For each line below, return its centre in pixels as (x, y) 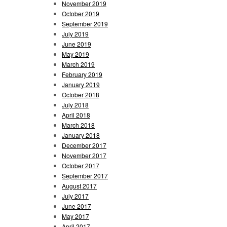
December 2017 (84, 145)
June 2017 (77, 206)
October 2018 (81, 94)
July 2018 (75, 104)
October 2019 (81, 13)
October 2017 (81, 165)
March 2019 (78, 64)
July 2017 (75, 196)
